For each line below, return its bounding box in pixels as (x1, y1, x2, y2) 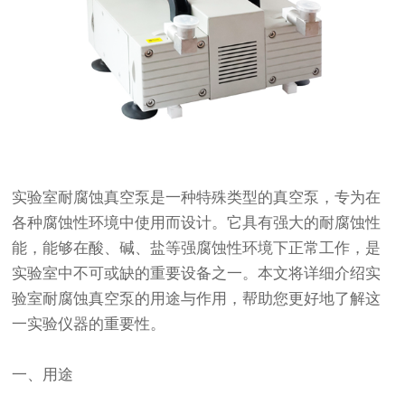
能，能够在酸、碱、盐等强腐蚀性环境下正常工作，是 (12, 240, 381, 258)
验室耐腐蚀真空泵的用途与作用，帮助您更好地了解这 (12, 290, 381, 308)
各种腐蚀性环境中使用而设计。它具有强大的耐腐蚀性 (12, 214, 381, 232)
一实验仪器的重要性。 (12, 316, 166, 334)
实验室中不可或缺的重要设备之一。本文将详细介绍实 (12, 265, 381, 283)
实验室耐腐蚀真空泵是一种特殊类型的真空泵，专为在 (12, 189, 381, 207)
